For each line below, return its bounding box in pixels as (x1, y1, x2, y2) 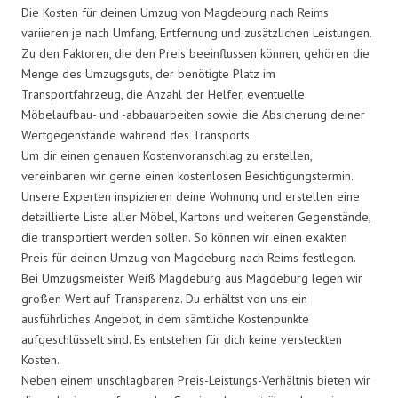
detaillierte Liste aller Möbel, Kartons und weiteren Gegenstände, (21, 208, 370, 225)
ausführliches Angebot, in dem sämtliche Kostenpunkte (21, 310, 309, 327)
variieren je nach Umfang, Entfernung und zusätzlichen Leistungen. (21, 24, 371, 41)
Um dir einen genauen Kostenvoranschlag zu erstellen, (21, 147, 312, 163)
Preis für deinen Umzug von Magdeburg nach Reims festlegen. (21, 249, 356, 266)
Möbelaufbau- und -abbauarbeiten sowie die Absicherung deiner (21, 106, 365, 123)
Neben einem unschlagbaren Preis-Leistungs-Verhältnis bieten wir (21, 371, 370, 388)
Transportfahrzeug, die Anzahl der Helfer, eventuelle (21, 85, 305, 102)
